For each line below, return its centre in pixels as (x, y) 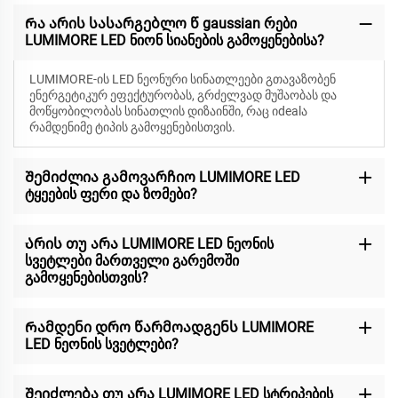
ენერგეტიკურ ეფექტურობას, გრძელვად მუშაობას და (183, 96)
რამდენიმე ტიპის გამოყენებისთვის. (132, 127)
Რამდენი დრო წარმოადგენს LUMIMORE (169, 328)
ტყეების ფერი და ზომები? (111, 195)
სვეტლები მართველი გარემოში (131, 261)
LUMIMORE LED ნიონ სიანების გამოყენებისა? (174, 41)
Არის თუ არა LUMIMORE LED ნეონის (149, 244)
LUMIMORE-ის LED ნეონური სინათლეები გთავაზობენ (182, 80)
